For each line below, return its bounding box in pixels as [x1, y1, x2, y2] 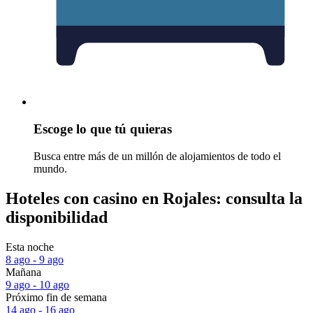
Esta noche [6, 240, 54, 253]
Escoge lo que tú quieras [34, 122, 172, 137]
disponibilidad [6, 208, 108, 226]
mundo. [34, 162, 67, 175]
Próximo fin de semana [6, 291, 107, 303]
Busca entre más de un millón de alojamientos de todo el [34, 150, 281, 162]
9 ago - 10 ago [6, 278, 69, 291]
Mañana [6, 265, 41, 278]
